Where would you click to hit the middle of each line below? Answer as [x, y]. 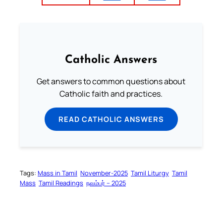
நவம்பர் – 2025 [106, 183]
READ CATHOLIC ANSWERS [111, 119]
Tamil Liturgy [150, 173]
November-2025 [104, 173]
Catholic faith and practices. [111, 93]
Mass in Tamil [57, 173]
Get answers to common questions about [111, 81]
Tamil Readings [61, 183]
